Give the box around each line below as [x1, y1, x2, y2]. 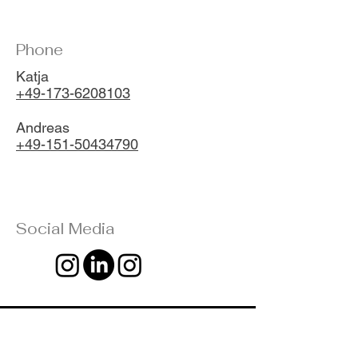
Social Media [16, 219, 114, 239]
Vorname [18, 340, 68, 356]
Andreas [16, 119, 70, 136]
